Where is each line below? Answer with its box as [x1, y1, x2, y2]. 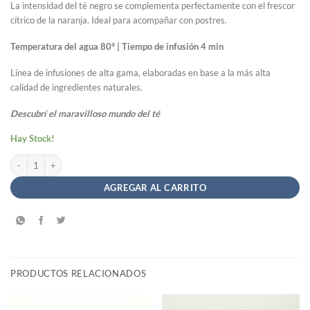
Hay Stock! [10, 133, 55, 145]
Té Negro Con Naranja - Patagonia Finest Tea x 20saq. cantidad [10, 154, 235, 165]
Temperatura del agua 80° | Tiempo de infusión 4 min [10, 41, 224, 53]
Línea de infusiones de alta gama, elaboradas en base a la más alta [10, 67, 271, 79]
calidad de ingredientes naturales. [10, 82, 143, 93]
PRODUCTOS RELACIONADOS [10, 268, 147, 280]
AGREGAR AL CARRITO [104, 182, 206, 194]
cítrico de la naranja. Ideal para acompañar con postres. [10, 15, 227, 26]
